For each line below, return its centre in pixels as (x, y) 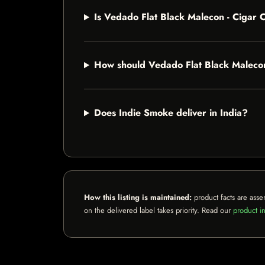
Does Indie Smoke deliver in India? (171, 113)
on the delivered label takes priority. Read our (159, 211)
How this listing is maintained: (138, 198)
